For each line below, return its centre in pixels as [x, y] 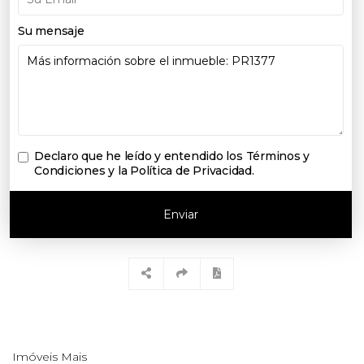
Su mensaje [51, 30]
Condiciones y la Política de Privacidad [143, 170]
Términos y [278, 156]
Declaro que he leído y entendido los [140, 156]
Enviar [181, 214]
